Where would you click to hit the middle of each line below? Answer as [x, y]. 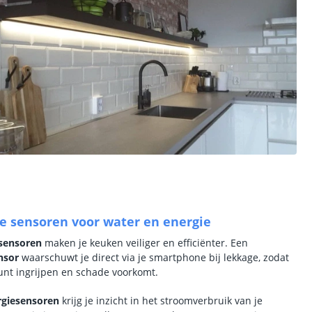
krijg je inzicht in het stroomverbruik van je [161, 301]
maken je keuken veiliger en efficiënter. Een [145, 243]
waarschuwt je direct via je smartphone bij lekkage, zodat [154, 257]
